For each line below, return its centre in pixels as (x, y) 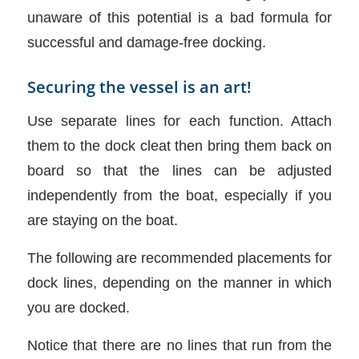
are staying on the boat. (102, 220)
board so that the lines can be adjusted (179, 171)
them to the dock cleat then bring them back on (179, 146)
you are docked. (78, 307)
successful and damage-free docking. (146, 42)
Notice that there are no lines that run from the (179, 345)
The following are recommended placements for (179, 257)
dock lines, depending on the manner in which (179, 282)
